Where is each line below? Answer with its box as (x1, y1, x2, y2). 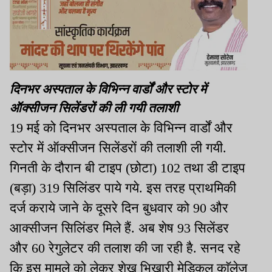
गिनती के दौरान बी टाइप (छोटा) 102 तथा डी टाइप (10, 160, 245, 175)
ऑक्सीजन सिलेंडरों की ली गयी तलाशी (10, 100, 178, 115)
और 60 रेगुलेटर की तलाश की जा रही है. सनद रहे (10, 240, 240, 256)
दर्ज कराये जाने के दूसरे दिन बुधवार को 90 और (10, 200, 228, 216)
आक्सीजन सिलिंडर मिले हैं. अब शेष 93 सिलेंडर (10, 220, 229, 236)
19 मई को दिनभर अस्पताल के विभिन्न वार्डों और (10, 120, 233, 135)
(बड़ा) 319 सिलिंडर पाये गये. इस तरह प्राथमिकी (10, 180, 236, 195)
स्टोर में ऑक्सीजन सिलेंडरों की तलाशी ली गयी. (10, 140, 226, 155)
